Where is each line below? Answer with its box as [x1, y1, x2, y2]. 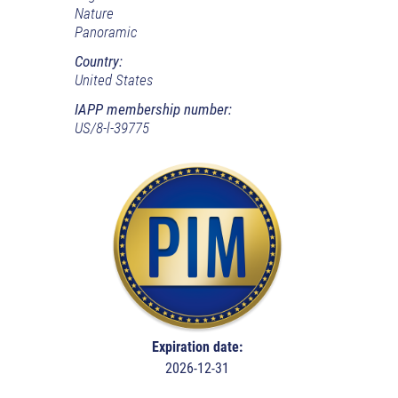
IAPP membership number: [75, 99, 232, 118]
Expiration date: [152, 338, 243, 355]
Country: [75, 52, 123, 70]
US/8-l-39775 [75, 118, 149, 137]
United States [75, 70, 153, 89]
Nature [75, 4, 114, 22]
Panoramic [75, 22, 138, 41]
